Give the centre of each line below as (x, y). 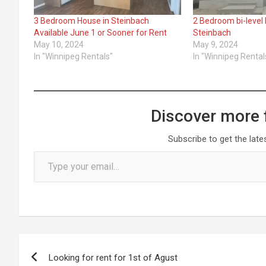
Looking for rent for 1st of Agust (113, 257)
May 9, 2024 (216, 44)
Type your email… (46, 151)
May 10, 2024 (59, 44)
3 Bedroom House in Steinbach (91, 20)
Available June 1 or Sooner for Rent (100, 32)
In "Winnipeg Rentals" (73, 56)
